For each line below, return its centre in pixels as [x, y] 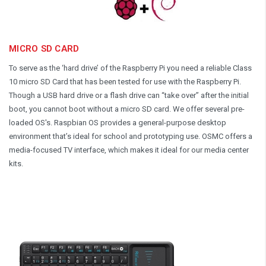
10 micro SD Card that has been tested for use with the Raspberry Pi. [125, 81]
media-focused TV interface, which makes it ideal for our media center [129, 150]
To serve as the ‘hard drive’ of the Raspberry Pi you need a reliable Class [130, 68]
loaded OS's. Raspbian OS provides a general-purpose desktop [118, 122]
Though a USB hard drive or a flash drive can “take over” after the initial [129, 95]
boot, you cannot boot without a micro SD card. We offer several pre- [127, 109]
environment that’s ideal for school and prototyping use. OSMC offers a [131, 136]
